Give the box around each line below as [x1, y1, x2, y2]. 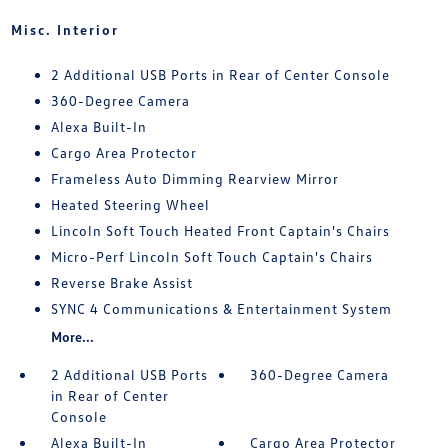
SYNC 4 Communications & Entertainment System [50, 300, 392, 318]
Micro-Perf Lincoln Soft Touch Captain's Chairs [50, 248, 373, 266]
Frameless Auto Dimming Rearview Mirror [50, 170, 339, 188]
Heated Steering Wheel [50, 196, 210, 214]
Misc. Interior [10, 21, 119, 39]
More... [50, 328, 94, 346]
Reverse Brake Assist [50, 274, 193, 292]
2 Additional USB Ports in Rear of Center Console [50, 66, 390, 84]
